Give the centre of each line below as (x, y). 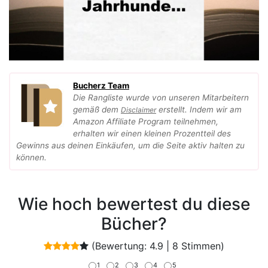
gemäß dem (97, 109)
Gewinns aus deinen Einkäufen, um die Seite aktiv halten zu (130, 145)
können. (31, 157)
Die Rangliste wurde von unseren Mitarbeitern (161, 97)
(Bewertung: (119, 246)
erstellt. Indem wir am (199, 109)
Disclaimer (138, 109)
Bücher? (134, 223)
